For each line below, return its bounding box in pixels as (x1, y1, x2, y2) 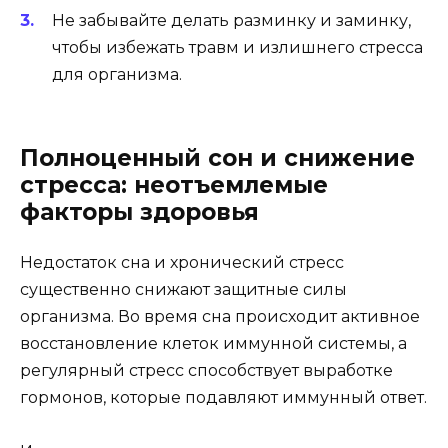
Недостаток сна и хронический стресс (20, 253, 344, 272)
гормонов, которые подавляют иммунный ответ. (20, 388, 427, 407)
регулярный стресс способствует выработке (20, 361, 393, 380)
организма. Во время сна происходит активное (20, 307, 420, 326)
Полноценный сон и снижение (20, 144, 415, 172)
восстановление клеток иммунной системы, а (20, 334, 407, 353)
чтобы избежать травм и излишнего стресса (52, 37, 423, 57)
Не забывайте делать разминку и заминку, (52, 10, 411, 30)
